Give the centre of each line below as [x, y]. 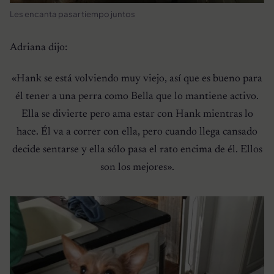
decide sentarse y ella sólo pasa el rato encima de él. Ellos [137, 150]
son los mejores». [137, 167]
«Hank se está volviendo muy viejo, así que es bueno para [137, 79]
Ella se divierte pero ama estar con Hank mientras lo [137, 114]
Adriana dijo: [39, 47]
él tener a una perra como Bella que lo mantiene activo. [137, 96]
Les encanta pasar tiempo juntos [72, 13]
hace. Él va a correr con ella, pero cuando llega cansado [137, 132]
